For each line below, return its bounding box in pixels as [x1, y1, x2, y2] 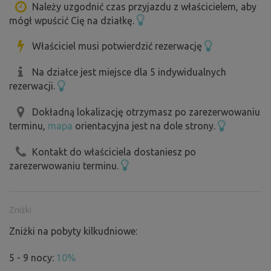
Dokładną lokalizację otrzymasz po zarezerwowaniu [32, 106, 260, 118]
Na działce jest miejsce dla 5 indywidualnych [32, 67, 226, 78]
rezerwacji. [9, 80, 57, 92]
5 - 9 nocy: [9, 252, 56, 264]
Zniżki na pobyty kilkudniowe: [9, 226, 137, 237]
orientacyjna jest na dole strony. [73, 120, 218, 131]
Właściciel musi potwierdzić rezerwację [32, 41, 204, 52]
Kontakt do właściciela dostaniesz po [32, 146, 196, 157]
